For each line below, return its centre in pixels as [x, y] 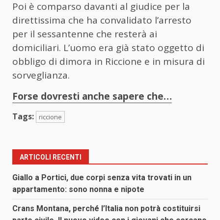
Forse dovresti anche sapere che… [92, 96]
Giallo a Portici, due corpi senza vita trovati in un [102, 177]
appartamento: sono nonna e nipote [78, 189]
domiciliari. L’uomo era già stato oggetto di [108, 47]
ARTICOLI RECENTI [51, 157]
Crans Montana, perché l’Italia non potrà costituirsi [106, 208]
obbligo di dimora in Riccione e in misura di [109, 61]
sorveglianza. [41, 75]
